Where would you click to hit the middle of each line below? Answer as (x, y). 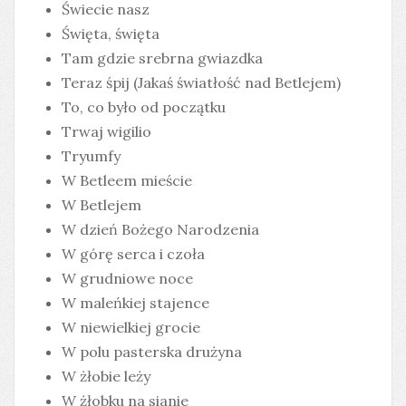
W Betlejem (101, 205)
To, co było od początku (144, 107)
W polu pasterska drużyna (152, 352)
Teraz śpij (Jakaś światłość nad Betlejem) (201, 82)
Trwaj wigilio (106, 131)
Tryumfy (91, 156)
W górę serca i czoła (133, 254)
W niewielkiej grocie (131, 327)
